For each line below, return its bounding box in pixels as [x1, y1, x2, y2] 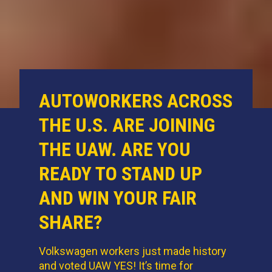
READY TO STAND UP [39, 161, 202, 185]
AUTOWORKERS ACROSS [39, 89, 233, 112]
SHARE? [39, 210, 103, 234]
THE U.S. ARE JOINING [39, 113, 215, 137]
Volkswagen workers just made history [39, 244, 226, 257]
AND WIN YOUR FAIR [39, 186, 197, 209]
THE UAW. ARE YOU [39, 137, 191, 161]
